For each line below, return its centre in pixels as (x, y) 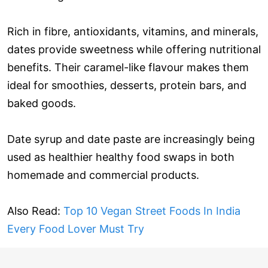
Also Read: (35, 211)
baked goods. (42, 103)
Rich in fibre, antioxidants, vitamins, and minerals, (133, 32)
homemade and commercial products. (103, 175)
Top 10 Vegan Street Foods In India (152, 211)
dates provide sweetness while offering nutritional (134, 50)
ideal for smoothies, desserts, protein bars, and (127, 86)
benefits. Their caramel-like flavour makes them (128, 68)
